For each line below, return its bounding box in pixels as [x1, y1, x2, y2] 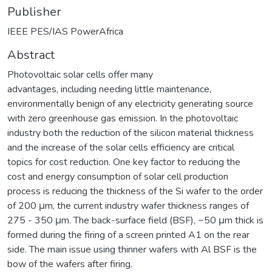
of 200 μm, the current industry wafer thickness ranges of [7, 199, 249, 212]
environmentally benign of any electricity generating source [7, 97, 253, 110]
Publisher [7, 3, 61, 20]
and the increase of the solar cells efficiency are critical [7, 140, 234, 154]
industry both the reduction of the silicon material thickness [7, 126, 254, 140]
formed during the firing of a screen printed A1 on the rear [7, 228, 250, 242]
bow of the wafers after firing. [7, 257, 132, 271]
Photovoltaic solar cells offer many [7, 67, 153, 81]
